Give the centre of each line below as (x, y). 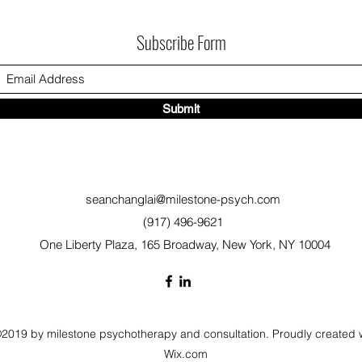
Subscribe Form (181, 42)
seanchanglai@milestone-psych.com (183, 199)
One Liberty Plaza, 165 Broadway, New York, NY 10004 (185, 244)
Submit (181, 109)
